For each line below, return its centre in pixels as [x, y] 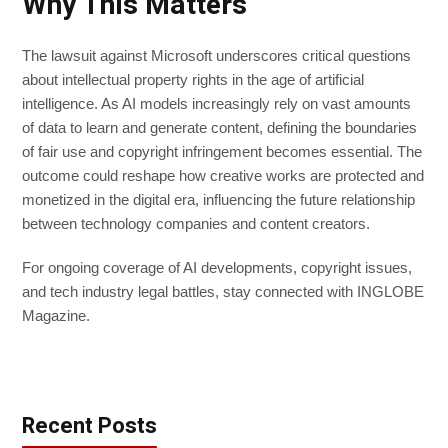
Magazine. [56, 316]
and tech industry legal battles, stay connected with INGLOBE [223, 292]
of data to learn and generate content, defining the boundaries [219, 128]
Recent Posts [89, 426]
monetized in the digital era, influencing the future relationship [218, 200]
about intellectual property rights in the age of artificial [193, 80]
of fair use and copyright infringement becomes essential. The [222, 152]
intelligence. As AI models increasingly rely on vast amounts [216, 104]
